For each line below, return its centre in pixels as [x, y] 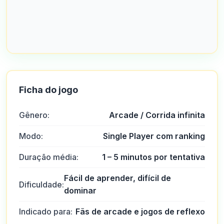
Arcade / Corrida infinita [157, 115]
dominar [80, 190]
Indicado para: [46, 211]
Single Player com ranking [154, 136]
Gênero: [34, 115]
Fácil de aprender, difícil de [117, 178]
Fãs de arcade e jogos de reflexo [140, 211]
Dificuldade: [41, 184]
